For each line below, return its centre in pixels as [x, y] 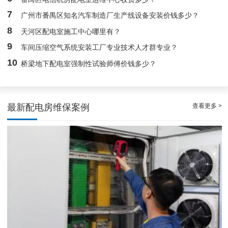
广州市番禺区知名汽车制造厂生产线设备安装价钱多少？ [110, 16]
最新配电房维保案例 [49, 107]
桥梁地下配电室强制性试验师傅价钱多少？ [89, 63]
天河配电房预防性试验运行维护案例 [115, 115]
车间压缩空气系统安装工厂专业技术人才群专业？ [99, 48]
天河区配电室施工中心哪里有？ [71, 31]
